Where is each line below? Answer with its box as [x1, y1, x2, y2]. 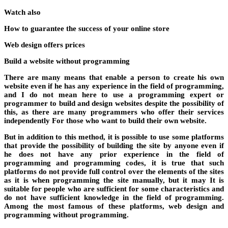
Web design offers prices [4, 40, 85, 49]
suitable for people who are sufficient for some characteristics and [4, 184, 224, 193]
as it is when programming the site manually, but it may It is [4, 176, 224, 184]
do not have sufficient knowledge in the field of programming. [4, 193, 224, 202]
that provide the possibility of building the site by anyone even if [4, 141, 224, 150]
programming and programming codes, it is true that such [4, 158, 224, 167]
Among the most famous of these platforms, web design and [4, 202, 224, 210]
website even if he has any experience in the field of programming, [4, 81, 224, 90]
